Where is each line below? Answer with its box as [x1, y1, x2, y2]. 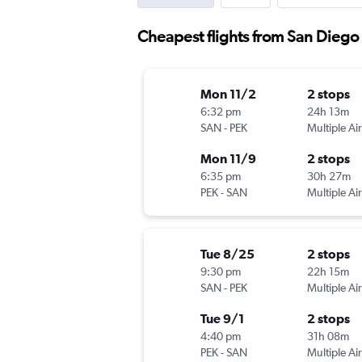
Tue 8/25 [200, 246, 255, 262]
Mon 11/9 [200, 151, 256, 166]
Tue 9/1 [200, 311, 244, 326]
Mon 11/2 [200, 86, 256, 102]
